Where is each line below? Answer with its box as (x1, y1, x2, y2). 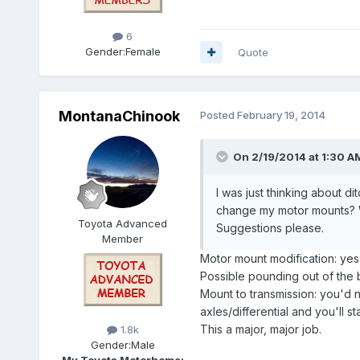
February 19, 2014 (236, 108, 325, 121)
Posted (199, 108, 237, 121)
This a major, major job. (199, 321, 321, 336)
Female (125, 44, 161, 58)
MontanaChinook (59, 107, 181, 125)
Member (102, 231, 144, 245)
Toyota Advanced (78, 216, 168, 230)
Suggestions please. (215, 220, 324, 235)
